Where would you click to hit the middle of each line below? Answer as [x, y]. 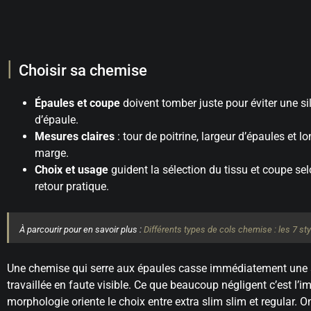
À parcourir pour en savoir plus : [82, 229]
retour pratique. [72, 186]
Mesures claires [75, 136]
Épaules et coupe [77, 103]
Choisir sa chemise [83, 70]
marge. [52, 153]
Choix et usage [72, 170]
